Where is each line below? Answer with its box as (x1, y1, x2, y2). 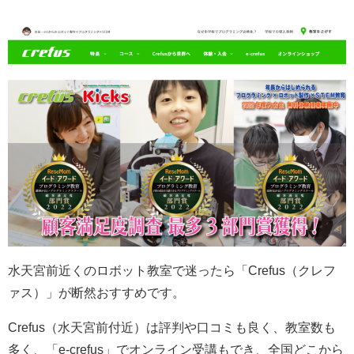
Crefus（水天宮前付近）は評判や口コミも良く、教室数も (8, 320, 336, 333)
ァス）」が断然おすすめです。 (8, 285, 185, 299)
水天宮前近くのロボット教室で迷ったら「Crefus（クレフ (8, 263, 336, 277)
